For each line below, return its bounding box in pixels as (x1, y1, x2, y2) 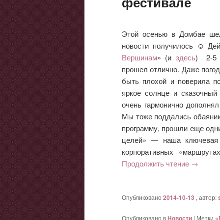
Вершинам (122, 52, 157, 62)
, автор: (196, 192, 218, 201)
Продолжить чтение (122, 158, 191, 168)
